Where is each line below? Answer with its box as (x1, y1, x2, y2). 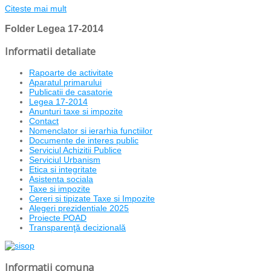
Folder (5, 23, 34, 34)
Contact (29, 116, 59, 126)
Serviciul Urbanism (29, 155, 100, 165)
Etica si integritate (29, 165, 97, 175)
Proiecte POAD (29, 213, 87, 223)
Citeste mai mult (5, 4, 67, 14)
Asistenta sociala (29, 174, 93, 184)
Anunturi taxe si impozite (29, 106, 123, 117)
